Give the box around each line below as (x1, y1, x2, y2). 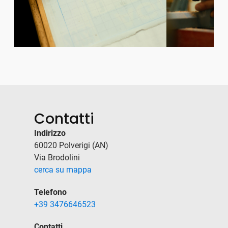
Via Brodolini (34, 153, 80, 163)
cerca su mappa (34, 165, 92, 175)
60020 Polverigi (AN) (34, 140, 109, 151)
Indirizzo (34, 128, 66, 138)
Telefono (34, 187, 67, 197)
